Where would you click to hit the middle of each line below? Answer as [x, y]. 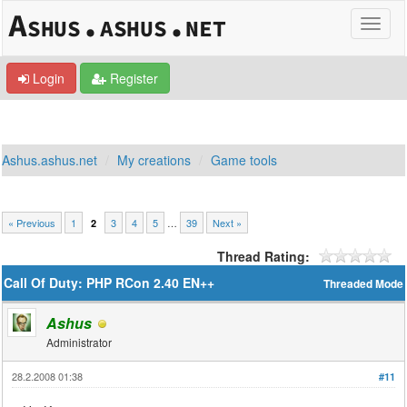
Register [132, 78]
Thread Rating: [263, 256]
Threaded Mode [363, 284]
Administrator [79, 342]
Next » [228, 223]
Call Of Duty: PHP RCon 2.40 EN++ [109, 283]
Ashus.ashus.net [50, 160]
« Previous [32, 223]
